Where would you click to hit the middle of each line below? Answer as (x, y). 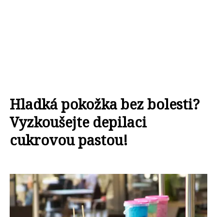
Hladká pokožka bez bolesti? (105, 104)
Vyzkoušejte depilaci (78, 122)
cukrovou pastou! (69, 140)
